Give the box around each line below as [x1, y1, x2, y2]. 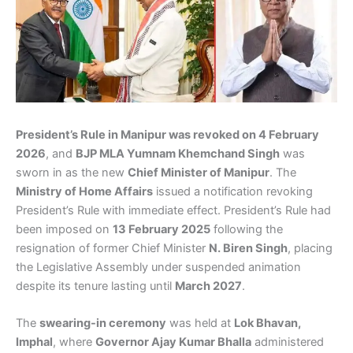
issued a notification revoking [153, 184, 313, 199]
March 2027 [175, 278, 242, 293]
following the [210, 221, 283, 236]
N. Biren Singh [209, 240, 288, 255]
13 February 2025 [113, 221, 210, 236]
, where [53, 335, 95, 350]
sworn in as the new [16, 165, 128, 180]
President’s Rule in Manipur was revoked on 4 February [16, 127, 319, 142]
